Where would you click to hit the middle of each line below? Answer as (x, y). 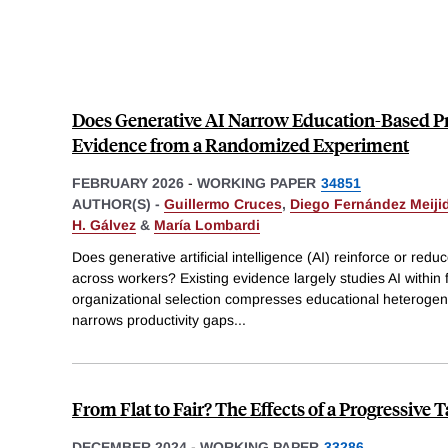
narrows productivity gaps (153, 319)
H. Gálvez (104, 224)
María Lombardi (207, 224)
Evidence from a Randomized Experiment (240, 144)
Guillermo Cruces (223, 203)
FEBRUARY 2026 (128, 182)
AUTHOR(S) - (118, 203)
